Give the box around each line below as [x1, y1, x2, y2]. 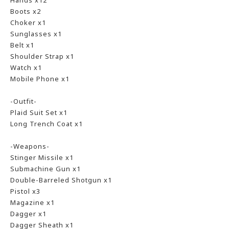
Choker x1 [10, 18, 46, 27]
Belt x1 [10, 40, 34, 50]
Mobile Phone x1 [10, 74, 70, 83]
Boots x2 [10, 7, 41, 16]
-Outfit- [10, 97, 37, 106]
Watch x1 [10, 63, 42, 72]
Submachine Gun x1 [10, 164, 81, 173]
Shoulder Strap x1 [10, 52, 74, 61]
